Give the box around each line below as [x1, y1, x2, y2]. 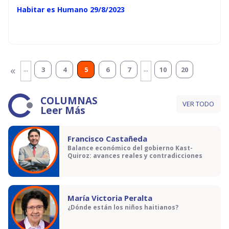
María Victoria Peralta [67, 193, 152, 203]
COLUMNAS [40, 94, 98, 107]
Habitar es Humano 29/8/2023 [17, 5, 125, 14]
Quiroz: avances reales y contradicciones [67, 151, 202, 161]
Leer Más [40, 104, 85, 117]
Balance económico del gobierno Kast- [67, 144, 193, 153]
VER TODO [182, 99, 215, 108]
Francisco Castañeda [67, 133, 147, 144]
